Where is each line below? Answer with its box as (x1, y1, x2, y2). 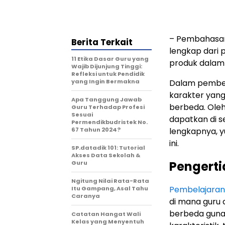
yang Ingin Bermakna (71, 77, 140, 85)
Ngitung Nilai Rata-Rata (71, 177, 149, 185)
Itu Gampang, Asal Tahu (71, 184, 148, 192)
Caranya (71, 192, 100, 200)
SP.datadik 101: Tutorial (71, 144, 145, 152)
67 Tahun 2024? (71, 126, 121, 134)
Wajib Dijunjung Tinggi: (71, 62, 142, 70)
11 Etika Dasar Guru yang (71, 55, 149, 63)
